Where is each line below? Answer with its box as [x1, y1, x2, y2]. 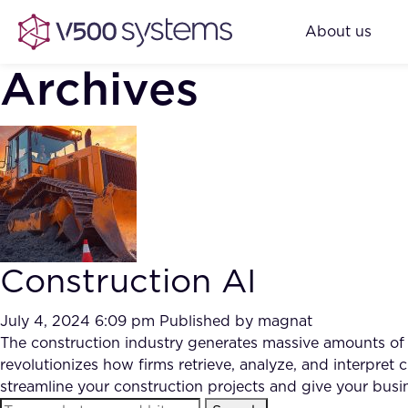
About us [305, 24, 372, 39]
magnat [258, 314, 312, 329]
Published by [159, 314, 258, 329]
